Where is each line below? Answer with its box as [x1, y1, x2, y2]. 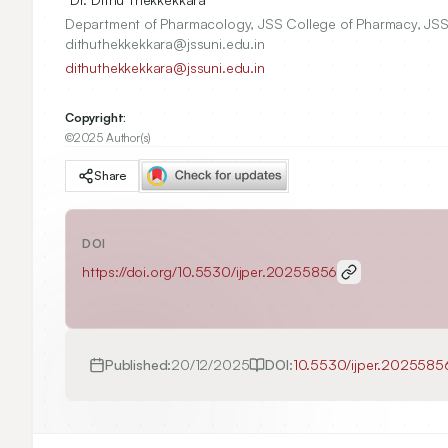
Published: [105, 356, 172, 373]
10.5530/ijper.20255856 [177, 263, 338, 280]
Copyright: [65, 110, 127, 125]
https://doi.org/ [82, 263, 178, 280]
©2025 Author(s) [65, 130, 152, 145]
